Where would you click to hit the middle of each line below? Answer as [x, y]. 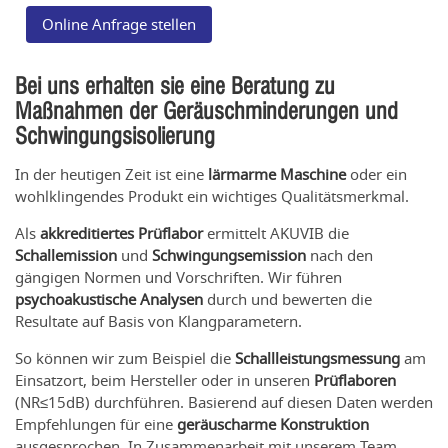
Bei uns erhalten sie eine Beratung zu [175, 85]
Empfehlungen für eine [96, 423]
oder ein [376, 173]
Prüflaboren [355, 379]
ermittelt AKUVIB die [276, 232]
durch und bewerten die [287, 298]
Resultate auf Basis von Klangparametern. [158, 320]
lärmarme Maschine [277, 173]
